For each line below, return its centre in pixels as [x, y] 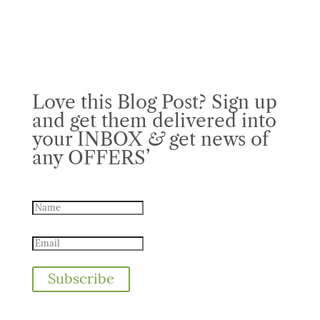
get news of [219, 140]
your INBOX [87, 140]
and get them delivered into [154, 121]
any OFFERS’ [91, 158]
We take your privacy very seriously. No [160, 303]
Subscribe [81, 280]
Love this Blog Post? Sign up [154, 102]
